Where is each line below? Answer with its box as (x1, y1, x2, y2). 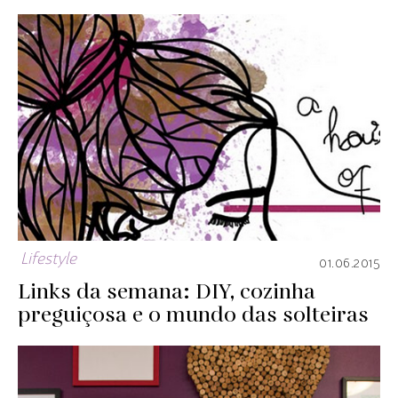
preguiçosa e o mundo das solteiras (18, 300, 369, 330)
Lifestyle (20, 251, 76, 267)
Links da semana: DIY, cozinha (18, 277, 315, 307)
